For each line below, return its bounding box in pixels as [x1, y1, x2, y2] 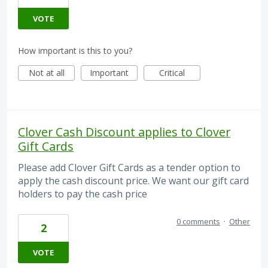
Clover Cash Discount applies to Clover [18, 124, 230, 141]
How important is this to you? [18, 45, 132, 57]
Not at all [28, 67, 65, 79]
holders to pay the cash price [18, 187, 147, 201]
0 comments [176, 215, 220, 227]
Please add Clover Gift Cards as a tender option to [18, 161, 240, 175]
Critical [159, 67, 185, 79]
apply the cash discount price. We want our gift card [18, 174, 249, 188]
